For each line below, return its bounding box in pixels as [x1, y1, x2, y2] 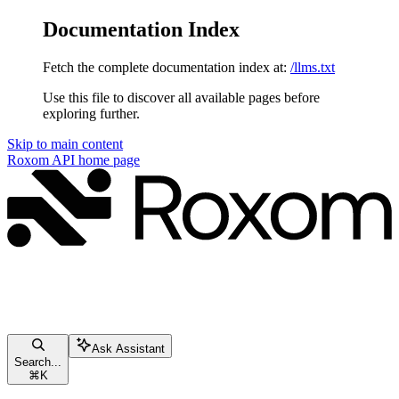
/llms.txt [290, 59, 335, 75]
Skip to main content [7, 135, 123, 151]
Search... [14, 355, 61, 370]
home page [75, 151, 140, 167]
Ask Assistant [92, 342, 165, 356]
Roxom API [7, 151, 75, 167]
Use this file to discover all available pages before [43, 89, 320, 105]
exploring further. [43, 105, 140, 121]
